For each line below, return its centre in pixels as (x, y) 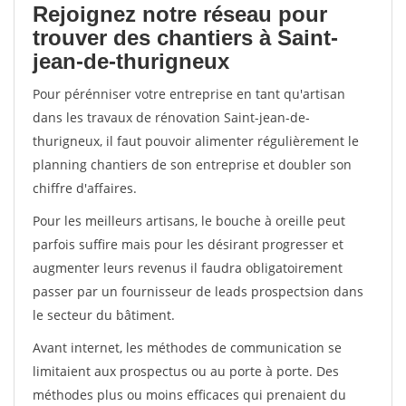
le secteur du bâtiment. (104, 315)
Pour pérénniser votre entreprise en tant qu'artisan (189, 94)
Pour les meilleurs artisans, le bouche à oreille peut (189, 221)
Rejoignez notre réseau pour (180, 14)
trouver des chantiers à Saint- (185, 38)
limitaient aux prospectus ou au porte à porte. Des (186, 371)
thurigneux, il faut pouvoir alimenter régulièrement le (196, 141)
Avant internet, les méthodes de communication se (187, 348)
